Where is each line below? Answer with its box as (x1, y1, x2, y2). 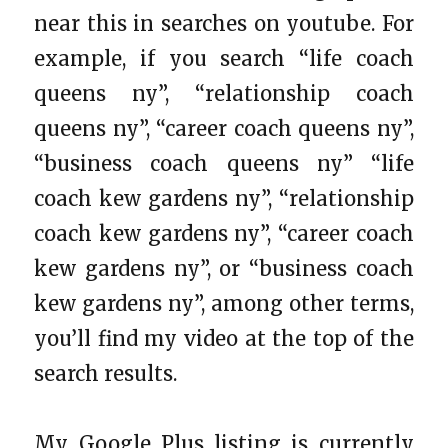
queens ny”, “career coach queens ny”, (34, 115, 414, 141)
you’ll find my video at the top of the (34, 325, 414, 351)
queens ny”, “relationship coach (34, 80, 414, 106)
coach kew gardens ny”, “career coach (34, 220, 414, 246)
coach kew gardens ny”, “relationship (34, 185, 414, 211)
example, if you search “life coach (34, 45, 414, 71)
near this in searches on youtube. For (34, 10, 414, 36)
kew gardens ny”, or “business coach (34, 255, 414, 281)
